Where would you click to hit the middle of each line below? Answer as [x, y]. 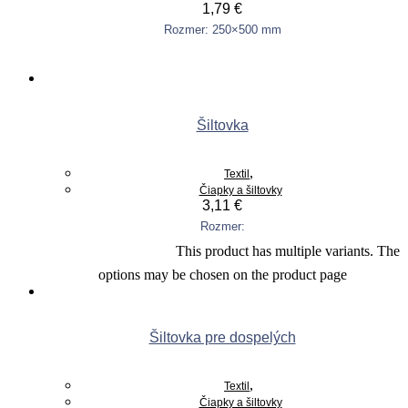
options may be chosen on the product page [222, 274]
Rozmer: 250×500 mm [222, 30]
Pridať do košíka [222, 55]
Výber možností [108, 251]
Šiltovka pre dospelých [222, 338]
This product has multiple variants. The [287, 250]
